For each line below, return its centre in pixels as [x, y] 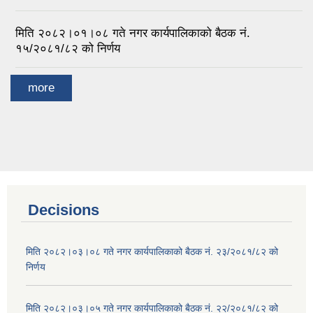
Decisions [64, 210]
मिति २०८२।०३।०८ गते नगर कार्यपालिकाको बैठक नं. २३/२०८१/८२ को [152, 252]
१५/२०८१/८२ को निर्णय [68, 48]
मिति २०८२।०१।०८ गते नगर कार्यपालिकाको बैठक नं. [133, 33]
